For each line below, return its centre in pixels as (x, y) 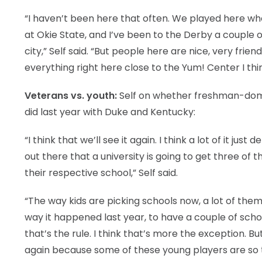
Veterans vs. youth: (71, 96)
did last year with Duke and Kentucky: (110, 112)
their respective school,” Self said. (101, 173)
